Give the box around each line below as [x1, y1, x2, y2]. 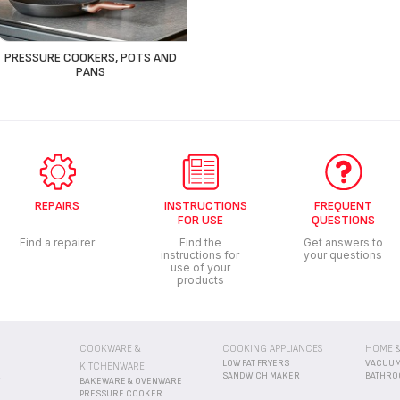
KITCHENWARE [79, 360, 145, 372]
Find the [179, 235, 221, 249]
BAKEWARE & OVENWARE [79, 375, 182, 387]
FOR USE [177, 212, 223, 228]
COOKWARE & [79, 342, 141, 354]
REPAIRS [35, 197, 79, 213]
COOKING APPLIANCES [222, 342, 322, 354]
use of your [170, 260, 230, 274]
